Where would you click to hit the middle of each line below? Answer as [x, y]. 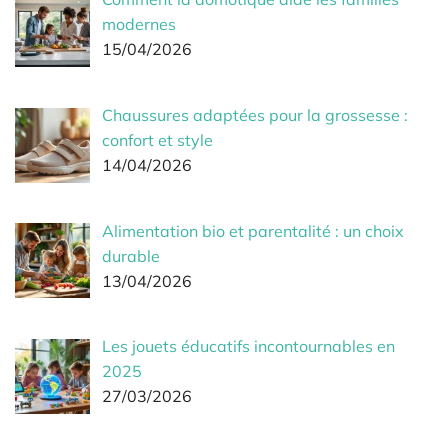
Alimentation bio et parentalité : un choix [253, 230]
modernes [139, 24]
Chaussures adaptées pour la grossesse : [255, 114]
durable [131, 255]
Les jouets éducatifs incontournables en [248, 346]
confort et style [157, 139]
